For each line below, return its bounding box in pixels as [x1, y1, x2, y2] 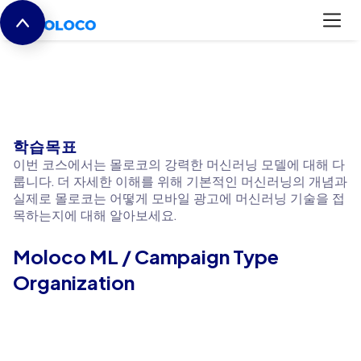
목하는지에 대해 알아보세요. [13, 207, 176, 224]
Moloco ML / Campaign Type [13, 244, 279, 268]
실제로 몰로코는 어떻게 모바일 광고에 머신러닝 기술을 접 [13, 190, 345, 207]
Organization [13, 270, 135, 294]
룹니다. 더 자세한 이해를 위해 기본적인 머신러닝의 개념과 [13, 173, 347, 190]
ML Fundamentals [13, 88, 247, 124]
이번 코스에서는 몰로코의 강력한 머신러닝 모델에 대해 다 [13, 156, 345, 173]
